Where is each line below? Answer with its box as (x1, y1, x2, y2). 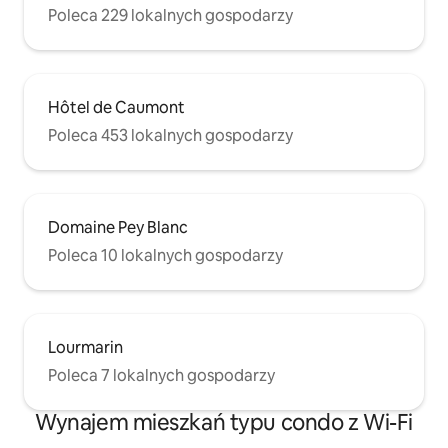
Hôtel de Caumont (48, 97, 185, 119)
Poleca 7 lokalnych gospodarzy (48, 365, 275, 387)
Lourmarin (48, 337, 123, 359)
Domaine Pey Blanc (48, 217, 188, 239)
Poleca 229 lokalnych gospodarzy (48, 5, 293, 27)
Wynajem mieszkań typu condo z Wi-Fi (35, 408, 413, 438)
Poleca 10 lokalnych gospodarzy (48, 245, 283, 267)
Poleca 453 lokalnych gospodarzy (48, 125, 293, 147)
